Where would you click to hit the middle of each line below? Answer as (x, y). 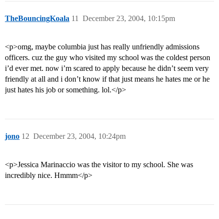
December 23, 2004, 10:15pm (129, 19)
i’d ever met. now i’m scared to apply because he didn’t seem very (107, 68)
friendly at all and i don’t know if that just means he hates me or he (107, 79)
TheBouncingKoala (37, 19)
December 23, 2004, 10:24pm (79, 136)
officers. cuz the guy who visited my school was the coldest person (108, 58)
